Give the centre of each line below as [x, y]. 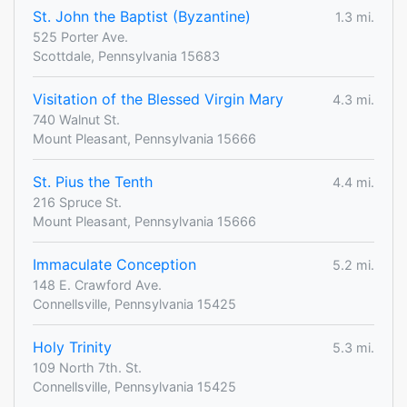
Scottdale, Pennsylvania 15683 [126, 56]
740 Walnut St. [76, 120]
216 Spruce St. [77, 203]
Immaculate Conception [114, 265]
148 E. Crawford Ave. [97, 285]
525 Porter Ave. [80, 37]
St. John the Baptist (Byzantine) [142, 17]
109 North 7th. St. [87, 368]
